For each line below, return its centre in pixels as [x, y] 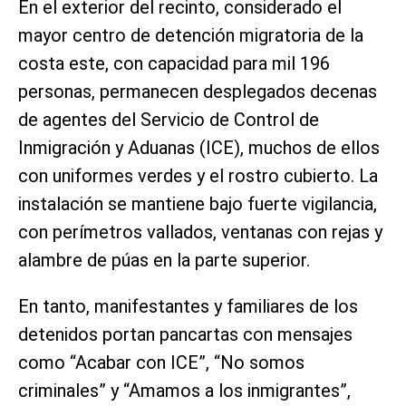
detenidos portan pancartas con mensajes [185, 334]
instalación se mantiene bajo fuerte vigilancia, [198, 203]
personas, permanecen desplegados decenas [198, 91]
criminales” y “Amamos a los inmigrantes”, [184, 390]
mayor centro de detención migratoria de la [191, 35]
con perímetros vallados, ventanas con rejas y [200, 232]
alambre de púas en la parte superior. [164, 260]
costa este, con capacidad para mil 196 [174, 63]
